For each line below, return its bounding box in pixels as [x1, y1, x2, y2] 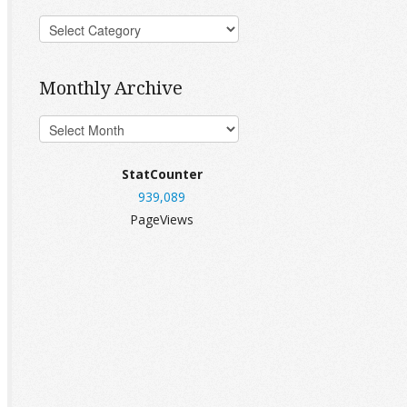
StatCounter [121, 165, 203, 183]
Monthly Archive [39, 75, 183, 100]
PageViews [130, 211, 194, 228]
